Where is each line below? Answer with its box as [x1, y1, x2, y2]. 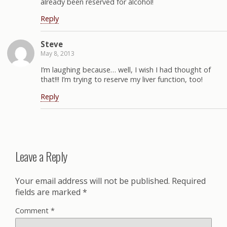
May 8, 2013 [41, 49, 74, 58]
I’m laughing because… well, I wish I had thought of [41, 65, 211, 75]
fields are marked [15, 186, 83, 198]
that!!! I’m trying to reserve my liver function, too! [41, 74, 203, 85]
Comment [15, 205, 51, 215]
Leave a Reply [15, 146, 67, 165]
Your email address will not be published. [15, 175, 170, 186]
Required [172, 175, 206, 186]
